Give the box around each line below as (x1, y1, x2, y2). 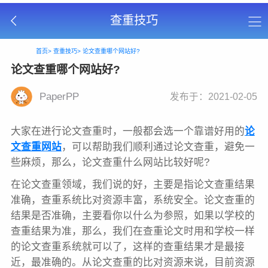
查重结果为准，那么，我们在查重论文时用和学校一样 (10, 226, 255, 237)
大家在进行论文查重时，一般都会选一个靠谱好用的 (10, 125, 245, 137)
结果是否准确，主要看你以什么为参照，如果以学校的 (10, 210, 255, 222)
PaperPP (39, 90, 79, 102)
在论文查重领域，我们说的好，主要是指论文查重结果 (10, 179, 255, 191)
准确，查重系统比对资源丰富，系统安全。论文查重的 (10, 194, 255, 206)
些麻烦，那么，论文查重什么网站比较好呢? (10, 156, 209, 168)
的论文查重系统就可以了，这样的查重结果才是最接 (10, 241, 245, 253)
